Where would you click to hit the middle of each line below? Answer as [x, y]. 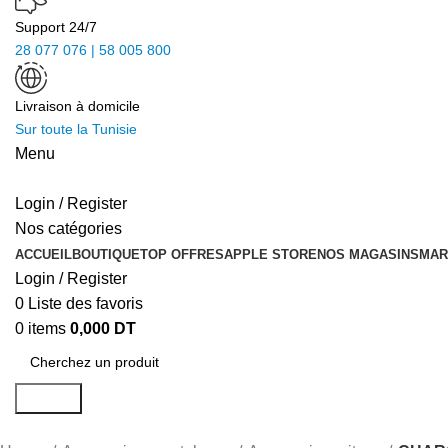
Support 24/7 [56, 27]
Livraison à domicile [77, 106]
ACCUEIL [43, 254]
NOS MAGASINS [368, 254]
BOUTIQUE [106, 254]
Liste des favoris [85, 303]
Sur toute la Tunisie [76, 129]
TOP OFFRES [182, 254]
